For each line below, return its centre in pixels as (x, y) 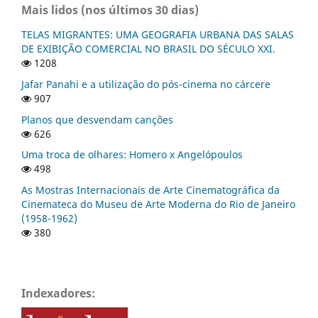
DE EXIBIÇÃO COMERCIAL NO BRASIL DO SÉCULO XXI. (148, 48)
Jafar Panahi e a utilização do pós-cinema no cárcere (146, 84)
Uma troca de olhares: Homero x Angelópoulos (132, 155)
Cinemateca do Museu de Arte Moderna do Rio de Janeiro (158, 204)
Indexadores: (58, 294)
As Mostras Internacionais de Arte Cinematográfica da (150, 190)
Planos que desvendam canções (97, 119)
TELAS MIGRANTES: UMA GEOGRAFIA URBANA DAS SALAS (158, 34)
